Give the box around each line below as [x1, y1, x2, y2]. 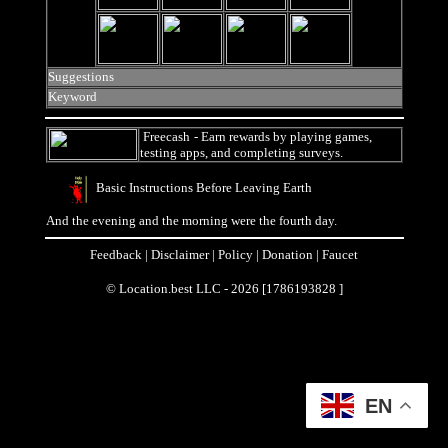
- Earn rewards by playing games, [190, 129, 372, 144]
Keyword [47, 89, 97, 104]
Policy [218, 247, 253, 262]
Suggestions [47, 69, 114, 84]
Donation [262, 247, 313, 262]
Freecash [142, 129, 190, 144]
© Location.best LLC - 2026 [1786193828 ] [105, 281, 343, 296]
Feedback [90, 247, 142, 262]
